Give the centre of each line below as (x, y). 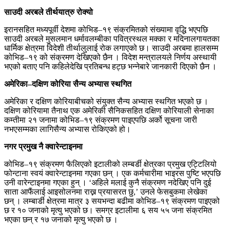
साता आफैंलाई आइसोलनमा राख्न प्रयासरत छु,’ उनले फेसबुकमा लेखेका (106, 191)
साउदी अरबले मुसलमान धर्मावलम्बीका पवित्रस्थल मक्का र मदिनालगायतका (112, 39)
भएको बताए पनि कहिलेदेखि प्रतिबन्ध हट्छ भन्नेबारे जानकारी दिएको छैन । (110, 66)
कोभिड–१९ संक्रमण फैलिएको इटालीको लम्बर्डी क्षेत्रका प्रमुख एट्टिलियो (110, 164)
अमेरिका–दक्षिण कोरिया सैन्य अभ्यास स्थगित (68, 84)
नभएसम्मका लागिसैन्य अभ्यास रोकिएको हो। (68, 129)
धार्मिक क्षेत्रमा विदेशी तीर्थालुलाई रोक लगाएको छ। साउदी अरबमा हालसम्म (111, 48)
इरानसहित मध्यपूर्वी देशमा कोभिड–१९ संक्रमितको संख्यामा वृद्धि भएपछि (106, 29)
